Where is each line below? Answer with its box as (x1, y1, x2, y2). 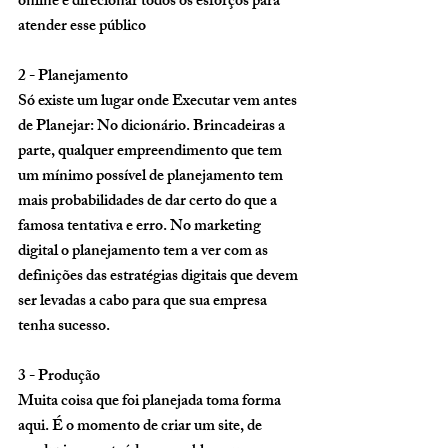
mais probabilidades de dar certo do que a (18, 188, 280, 217)
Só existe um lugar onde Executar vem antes (18, 88, 300, 117)
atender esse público (18, 13, 149, 42)
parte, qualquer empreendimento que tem (18, 138, 285, 167)
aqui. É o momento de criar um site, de (18, 413, 265, 442)
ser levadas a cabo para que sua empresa (18, 288, 270, 317)
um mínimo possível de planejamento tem (18, 163, 286, 192)
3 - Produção (18, 363, 103, 392)
